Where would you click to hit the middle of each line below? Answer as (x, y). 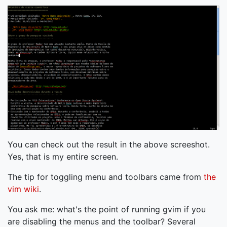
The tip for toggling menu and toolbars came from (106, 177)
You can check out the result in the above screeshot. (109, 145)
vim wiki (23, 189)
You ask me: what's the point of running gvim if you (107, 210)
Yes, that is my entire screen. (63, 157)
